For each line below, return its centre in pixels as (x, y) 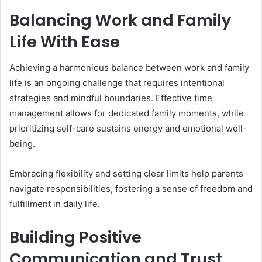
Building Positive (75, 237)
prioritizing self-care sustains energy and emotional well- (128, 129)
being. (22, 144)
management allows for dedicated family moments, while (127, 113)
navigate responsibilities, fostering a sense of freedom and (131, 189)
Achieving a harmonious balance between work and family (129, 68)
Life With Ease (65, 42)
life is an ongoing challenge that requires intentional (117, 83)
